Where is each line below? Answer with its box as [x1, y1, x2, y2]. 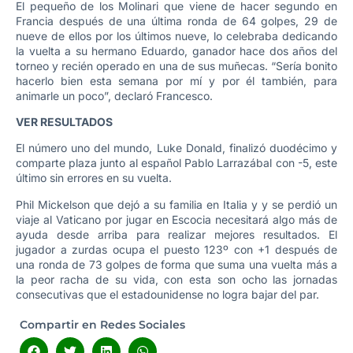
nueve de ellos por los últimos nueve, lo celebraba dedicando [16, 28, 337, 43]
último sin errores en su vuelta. [16, 171, 172, 185]
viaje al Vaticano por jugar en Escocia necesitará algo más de [16, 212, 337, 226]
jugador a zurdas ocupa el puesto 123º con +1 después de [16, 242, 337, 256]
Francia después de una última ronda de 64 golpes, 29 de [16, 13, 337, 28]
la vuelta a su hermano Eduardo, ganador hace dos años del [16, 43, 337, 58]
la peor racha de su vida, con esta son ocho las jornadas [16, 272, 337, 286]
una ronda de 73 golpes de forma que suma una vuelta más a [16, 257, 337, 271]
